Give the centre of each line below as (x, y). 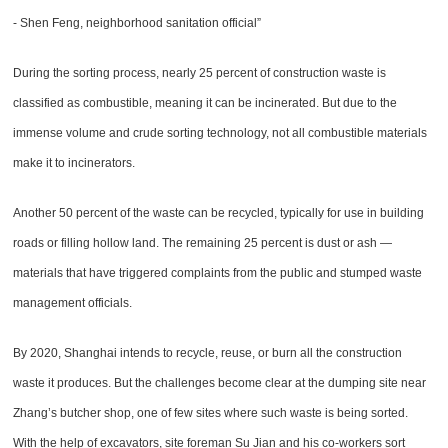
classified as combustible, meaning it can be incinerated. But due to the (205, 102)
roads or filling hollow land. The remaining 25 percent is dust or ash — (203, 242)
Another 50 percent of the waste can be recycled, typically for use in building (219, 212)
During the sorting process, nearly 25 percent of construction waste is (200, 72)
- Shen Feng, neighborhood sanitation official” (137, 22)
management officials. (73, 302)
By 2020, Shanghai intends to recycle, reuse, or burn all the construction (208, 352)
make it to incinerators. (74, 162)
